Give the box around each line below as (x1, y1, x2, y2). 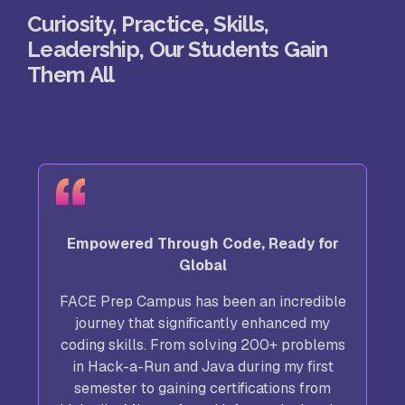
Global (178, 255, 227, 275)
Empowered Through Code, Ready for (66, 233, 339, 253)
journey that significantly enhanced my (75, 313, 330, 333)
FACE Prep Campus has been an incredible (59, 291, 346, 311)
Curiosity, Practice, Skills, (27, 11, 269, 38)
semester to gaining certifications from (74, 378, 331, 398)
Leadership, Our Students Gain (27, 36, 328, 63)
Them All (27, 61, 115, 89)
